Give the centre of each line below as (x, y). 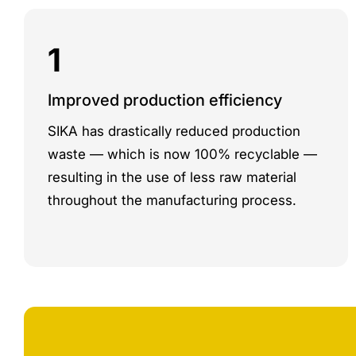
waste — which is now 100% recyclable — (182, 154)
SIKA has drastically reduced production (174, 131)
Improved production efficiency (165, 100)
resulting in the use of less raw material (172, 177)
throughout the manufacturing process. (172, 200)
